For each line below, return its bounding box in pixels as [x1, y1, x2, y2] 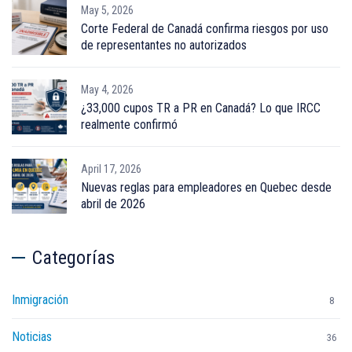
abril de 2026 [81, 196, 145, 212]
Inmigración [12, 292, 68, 308]
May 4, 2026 [81, 83, 134, 97]
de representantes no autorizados [81, 38, 247, 53]
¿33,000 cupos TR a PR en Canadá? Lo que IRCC [81, 101, 321, 116]
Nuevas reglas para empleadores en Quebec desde [81, 180, 332, 196]
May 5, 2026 [81, 4, 134, 17]
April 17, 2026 [81, 163, 141, 176]
